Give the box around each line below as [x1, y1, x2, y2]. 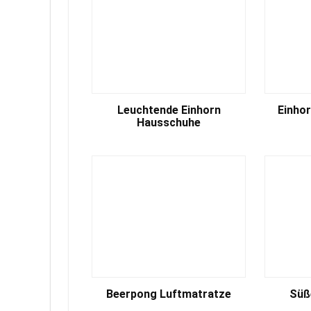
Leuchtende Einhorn [117, 103, 221, 117]
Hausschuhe [137, 116, 201, 129]
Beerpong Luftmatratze [106, 287, 232, 301]
